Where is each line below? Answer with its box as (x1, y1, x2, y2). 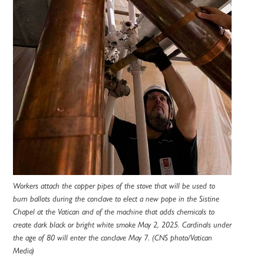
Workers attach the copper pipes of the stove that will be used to (13, 181, 216, 191)
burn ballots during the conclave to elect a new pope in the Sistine (13, 194, 220, 204)
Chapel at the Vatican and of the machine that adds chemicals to (13, 207, 215, 217)
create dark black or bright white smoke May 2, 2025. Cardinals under (13, 220, 232, 230)
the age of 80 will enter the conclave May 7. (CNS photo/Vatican (13, 233, 213, 243)
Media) (13, 246, 35, 256)
